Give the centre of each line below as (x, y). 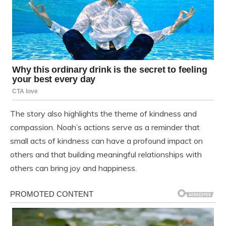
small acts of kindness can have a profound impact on (106, 140)
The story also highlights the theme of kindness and (103, 113)
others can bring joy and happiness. (73, 168)
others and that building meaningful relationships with (106, 154)
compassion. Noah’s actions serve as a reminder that (105, 127)
